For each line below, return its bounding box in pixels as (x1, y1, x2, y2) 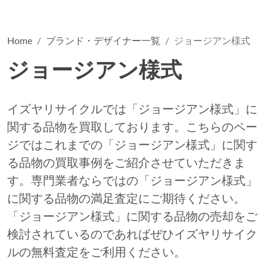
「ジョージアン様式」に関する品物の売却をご (7, 211, 257, 223)
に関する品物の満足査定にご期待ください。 (7, 193, 246, 205)
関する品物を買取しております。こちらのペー (7, 122, 257, 133)
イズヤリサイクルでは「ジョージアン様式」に (7, 104, 257, 116)
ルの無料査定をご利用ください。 (7, 247, 186, 259)
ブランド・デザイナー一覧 (46, 36, 160, 46)
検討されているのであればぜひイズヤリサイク (7, 229, 257, 241)
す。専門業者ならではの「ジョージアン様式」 (7, 175, 257, 187)
